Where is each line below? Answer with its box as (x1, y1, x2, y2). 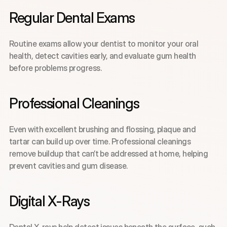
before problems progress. (9, 63, 102, 73)
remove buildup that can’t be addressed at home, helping (9, 148, 208, 159)
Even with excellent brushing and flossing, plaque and (9, 124, 196, 134)
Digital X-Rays (9, 193, 90, 210)
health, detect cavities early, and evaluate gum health (9, 51, 196, 61)
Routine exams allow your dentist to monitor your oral (9, 39, 199, 49)
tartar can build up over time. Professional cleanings (9, 136, 191, 146)
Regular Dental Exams (9, 9, 135, 26)
